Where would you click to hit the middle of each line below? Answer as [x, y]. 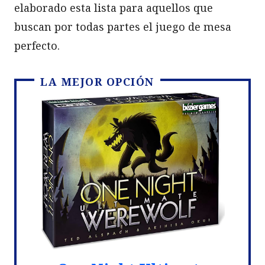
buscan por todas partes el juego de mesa [123, 26]
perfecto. [37, 45]
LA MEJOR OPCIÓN [97, 81]
